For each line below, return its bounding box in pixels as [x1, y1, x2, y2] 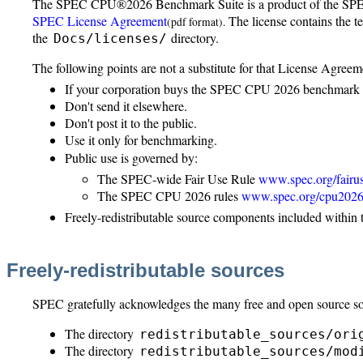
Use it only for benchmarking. [65, 130, 217, 148]
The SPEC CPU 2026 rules [97, 187, 241, 205]
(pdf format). [167, 15, 225, 29]
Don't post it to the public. [65, 113, 197, 131]
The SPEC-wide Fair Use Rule [97, 170, 258, 188]
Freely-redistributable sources [6, 258, 284, 281]
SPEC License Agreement [32, 12, 167, 29]
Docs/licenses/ [53, 31, 167, 46]
